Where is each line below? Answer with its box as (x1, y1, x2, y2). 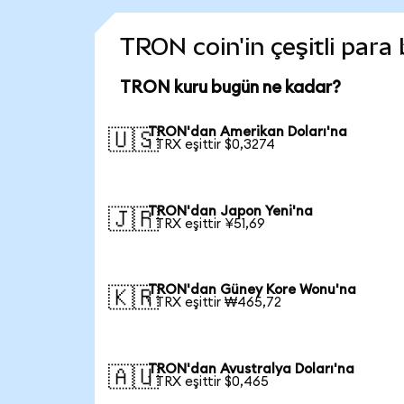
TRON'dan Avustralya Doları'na (148, 363, 355, 377)
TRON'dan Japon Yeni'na (148, 204, 314, 218)
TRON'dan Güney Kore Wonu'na (148, 283, 357, 298)
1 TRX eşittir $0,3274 (148, 137, 276, 151)
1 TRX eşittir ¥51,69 (148, 216, 266, 231)
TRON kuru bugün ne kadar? (119, 79, 341, 97)
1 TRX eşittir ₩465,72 (148, 296, 282, 310)
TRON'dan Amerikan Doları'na (148, 124, 348, 139)
